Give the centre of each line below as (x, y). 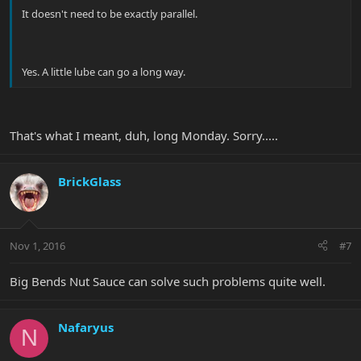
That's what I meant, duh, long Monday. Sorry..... (144, 136)
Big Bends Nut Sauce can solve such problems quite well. (168, 281)
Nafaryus (86, 327)
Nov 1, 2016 (37, 245)
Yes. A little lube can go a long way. (104, 71)
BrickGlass (89, 182)
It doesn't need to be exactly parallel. (110, 13)
